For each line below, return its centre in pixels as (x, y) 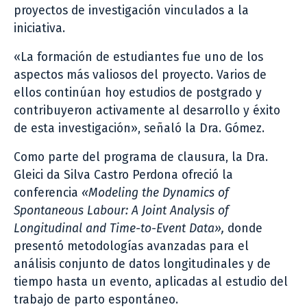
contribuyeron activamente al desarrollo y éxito (147, 110)
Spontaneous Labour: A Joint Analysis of (121, 210)
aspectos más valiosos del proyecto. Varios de (140, 75)
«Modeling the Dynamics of (155, 193)
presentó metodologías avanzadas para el (131, 246)
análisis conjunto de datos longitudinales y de (142, 264)
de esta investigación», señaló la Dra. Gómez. (141, 128)
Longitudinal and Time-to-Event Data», (119, 228)
